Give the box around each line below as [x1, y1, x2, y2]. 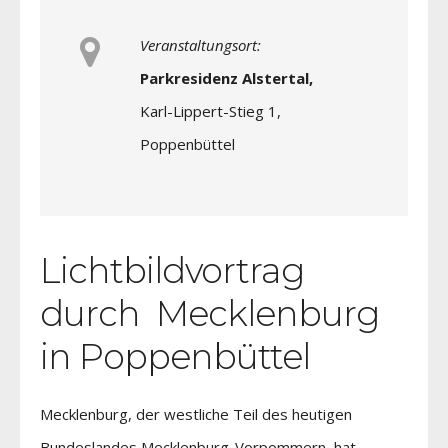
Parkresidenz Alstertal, [140, 67, 313, 88]
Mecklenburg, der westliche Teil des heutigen [40, 403, 352, 424]
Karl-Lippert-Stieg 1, [140, 100, 281, 121]
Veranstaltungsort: [140, 34, 261, 55]
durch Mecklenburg [40, 291, 380, 335]
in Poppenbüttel [40, 334, 310, 378]
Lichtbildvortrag [40, 248, 305, 292]
